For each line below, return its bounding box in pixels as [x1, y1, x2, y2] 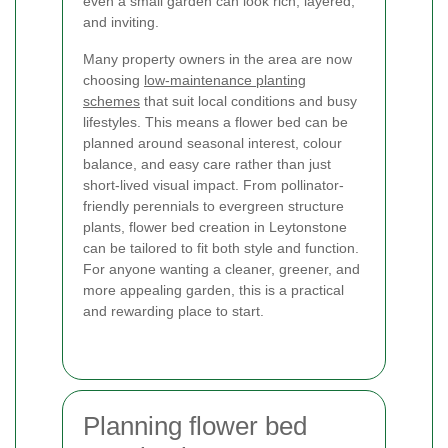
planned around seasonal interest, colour [83, 135, 342, 152]
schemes [83, 93, 140, 110]
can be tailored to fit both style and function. [83, 240, 359, 257]
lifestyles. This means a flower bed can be [83, 114, 348, 131]
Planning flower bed [83, 411, 307, 442]
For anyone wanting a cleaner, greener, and [83, 261, 360, 278]
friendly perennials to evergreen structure [83, 198, 344, 215]
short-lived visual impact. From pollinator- [83, 177, 344, 194]
